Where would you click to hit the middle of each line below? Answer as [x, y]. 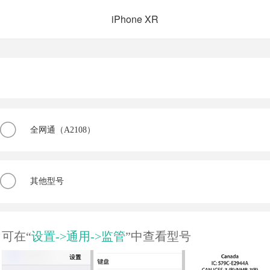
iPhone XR [135, 19]
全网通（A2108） [62, 130]
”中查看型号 [159, 236]
